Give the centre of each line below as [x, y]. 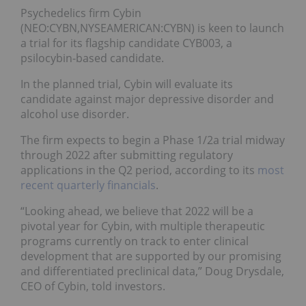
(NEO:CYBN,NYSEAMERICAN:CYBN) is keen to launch [152, 28]
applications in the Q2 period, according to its [139, 170]
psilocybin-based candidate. [92, 58]
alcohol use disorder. [75, 114]
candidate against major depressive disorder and [147, 99]
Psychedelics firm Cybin [81, 13]
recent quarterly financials [88, 185]
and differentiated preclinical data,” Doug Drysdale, [152, 271]
